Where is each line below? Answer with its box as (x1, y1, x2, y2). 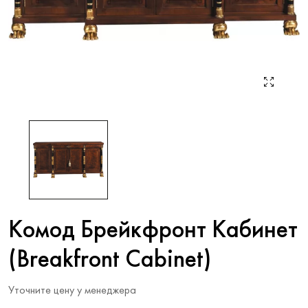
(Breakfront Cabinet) (8, 248, 211, 272)
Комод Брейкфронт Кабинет (8, 219, 298, 243)
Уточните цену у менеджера (8, 285, 136, 296)
